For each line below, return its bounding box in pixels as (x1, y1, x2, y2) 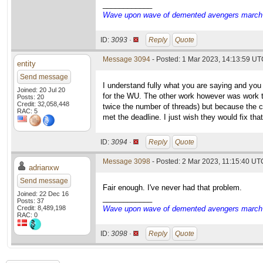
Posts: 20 (17, 93, 44, 100)
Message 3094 (103, 55, 150, 63)
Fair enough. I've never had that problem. (103, 183, 242, 192)
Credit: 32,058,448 (17, 100, 69, 107)
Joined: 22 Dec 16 (17, 190, 69, 197)
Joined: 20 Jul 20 (17, 86, 65, 93)
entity (17, 59, 36, 68)
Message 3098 (103, 157, 150, 166)
